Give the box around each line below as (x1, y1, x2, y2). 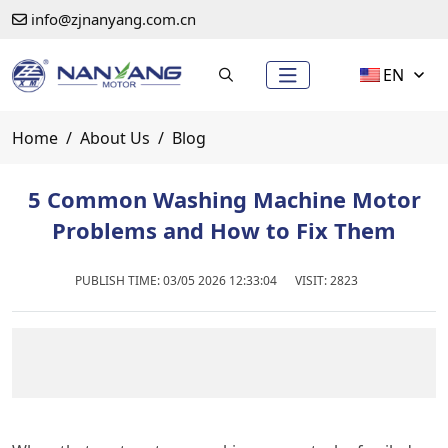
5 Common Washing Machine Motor (27, 184, 421, 215)
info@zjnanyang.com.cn (31, 9, 196, 29)
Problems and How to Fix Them (52, 215, 396, 246)
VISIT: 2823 (295, 272, 358, 290)
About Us (80, 127, 150, 150)
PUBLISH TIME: (75, 272, 163, 290)
